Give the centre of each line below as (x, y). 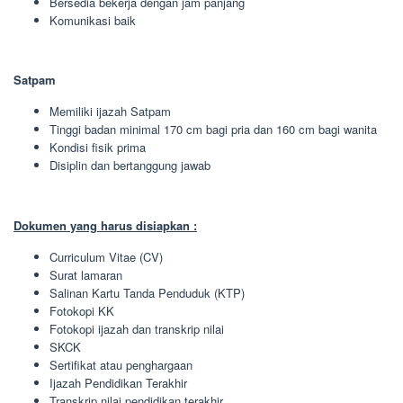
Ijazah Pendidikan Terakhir (118, 382)
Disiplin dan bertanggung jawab (130, 165)
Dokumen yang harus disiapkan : (105, 225)
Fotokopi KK (82, 310)
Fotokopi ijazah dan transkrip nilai (137, 328)
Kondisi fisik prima (98, 147)
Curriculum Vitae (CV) (106, 256)
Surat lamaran (86, 274)
